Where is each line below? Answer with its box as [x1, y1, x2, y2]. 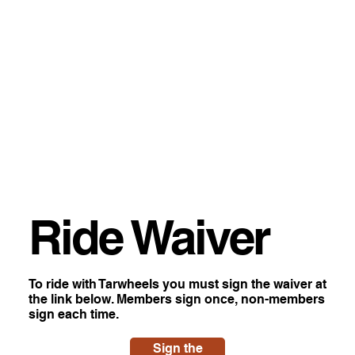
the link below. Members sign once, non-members [28, 291, 325, 307]
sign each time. [28, 306, 122, 322]
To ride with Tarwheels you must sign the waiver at [28, 276, 326, 292]
